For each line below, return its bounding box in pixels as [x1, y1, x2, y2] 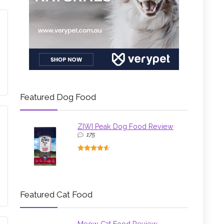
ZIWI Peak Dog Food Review [77, 122, 173, 131]
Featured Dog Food [20, 92, 96, 102]
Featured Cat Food [20, 189, 92, 200]
